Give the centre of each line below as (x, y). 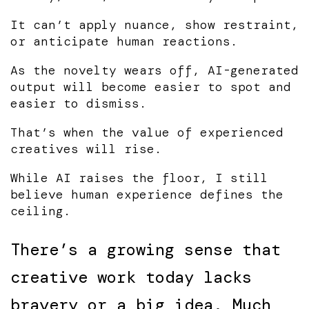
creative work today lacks (131, 277)
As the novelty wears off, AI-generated (154, 70)
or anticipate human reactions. (124, 41)
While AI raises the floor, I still (139, 178)
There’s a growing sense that (146, 249)
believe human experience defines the (147, 194)
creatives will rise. (86, 149)
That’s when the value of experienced (147, 132)
